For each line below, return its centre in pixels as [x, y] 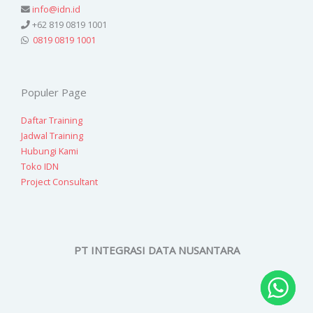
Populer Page [54, 93]
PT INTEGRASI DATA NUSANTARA [156, 250]
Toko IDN [40, 167]
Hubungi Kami [50, 151]
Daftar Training [52, 121]
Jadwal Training [52, 136]
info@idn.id [56, 9]
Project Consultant [59, 182]
